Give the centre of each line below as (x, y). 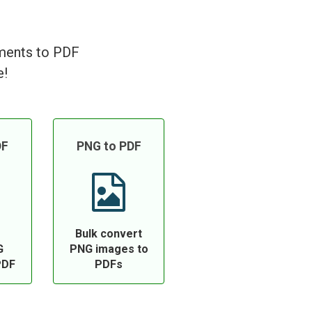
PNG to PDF (109, 146)
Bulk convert (109, 234)
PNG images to (109, 249)
